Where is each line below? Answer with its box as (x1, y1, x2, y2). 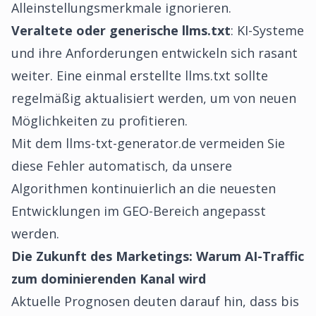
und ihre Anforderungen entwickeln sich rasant (11, 44, 298, 61)
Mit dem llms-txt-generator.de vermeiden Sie (11, 135, 285, 152)
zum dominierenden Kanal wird (11, 270, 206, 287)
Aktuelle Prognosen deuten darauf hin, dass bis (11, 293, 299, 310)
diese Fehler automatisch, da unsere (11, 157, 232, 174)
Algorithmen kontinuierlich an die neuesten (11, 180, 276, 197)
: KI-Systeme (231, 22, 304, 39)
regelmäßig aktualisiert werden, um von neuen (11, 90, 296, 107)
